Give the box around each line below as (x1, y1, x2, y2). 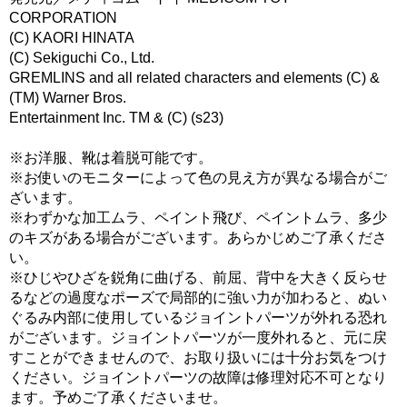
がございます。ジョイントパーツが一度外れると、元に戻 (9, 330, 387, 346)
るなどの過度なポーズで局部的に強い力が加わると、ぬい (9, 290, 387, 306)
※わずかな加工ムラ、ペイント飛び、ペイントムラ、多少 (9, 210, 387, 226)
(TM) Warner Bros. (9, 90, 126, 106)
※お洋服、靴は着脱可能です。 (9, 150, 213, 166)
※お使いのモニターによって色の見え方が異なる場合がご (9, 170, 387, 186)
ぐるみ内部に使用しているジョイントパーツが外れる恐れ (9, 310, 387, 326)
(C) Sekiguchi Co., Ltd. (9, 50, 154, 66)
